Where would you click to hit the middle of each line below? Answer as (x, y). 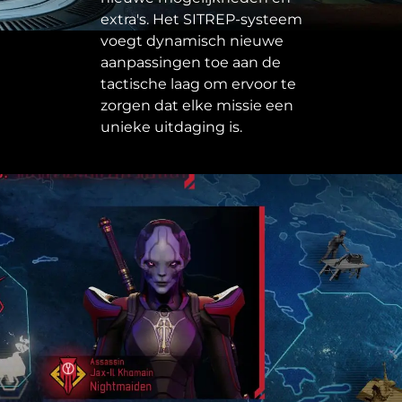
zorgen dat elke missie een (197, 106)
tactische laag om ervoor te (198, 84)
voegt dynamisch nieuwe (192, 41)
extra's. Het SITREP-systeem (201, 20)
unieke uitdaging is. (171, 127)
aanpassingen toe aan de (191, 63)
